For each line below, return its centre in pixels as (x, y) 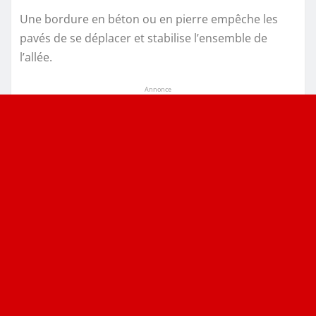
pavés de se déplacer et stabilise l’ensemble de (144, 38)
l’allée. (36, 57)
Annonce (158, 89)
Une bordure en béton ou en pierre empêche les (149, 19)
